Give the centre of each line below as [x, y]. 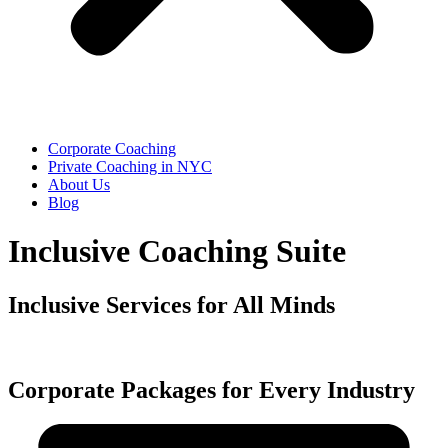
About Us [79, 184]
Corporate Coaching [112, 148]
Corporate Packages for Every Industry [211, 389]
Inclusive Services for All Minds [171, 304]
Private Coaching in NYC [130, 166]
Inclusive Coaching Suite [177, 251]
